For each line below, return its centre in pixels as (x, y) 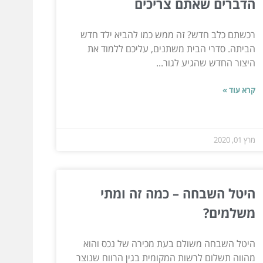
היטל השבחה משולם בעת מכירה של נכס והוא (169, 243)
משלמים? (229, 212)
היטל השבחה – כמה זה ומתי (178, 193)
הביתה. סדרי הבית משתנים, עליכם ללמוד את (171, 48)
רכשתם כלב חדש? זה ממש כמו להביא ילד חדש (168, 34)
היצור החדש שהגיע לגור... (205, 63)
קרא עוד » (239, 90)
